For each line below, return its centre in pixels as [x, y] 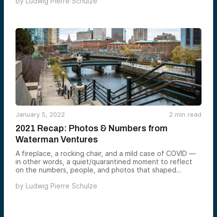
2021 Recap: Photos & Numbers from [92, 128]
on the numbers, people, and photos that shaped [96, 170]
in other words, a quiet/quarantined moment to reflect [104, 162]
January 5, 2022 [40, 114]
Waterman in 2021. [45, 178]
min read [187, 114]
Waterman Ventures [57, 139]
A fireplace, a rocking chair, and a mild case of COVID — [106, 153]
